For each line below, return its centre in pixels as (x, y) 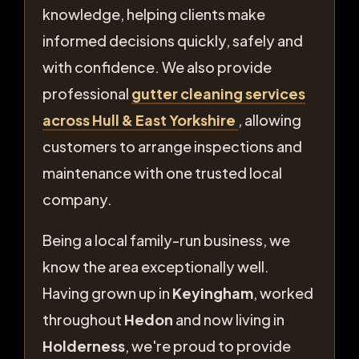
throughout (83, 319)
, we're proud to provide (208, 346)
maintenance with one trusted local (162, 173)
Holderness (84, 346)
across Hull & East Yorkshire (140, 120)
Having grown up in (107, 293)
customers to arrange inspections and (172, 146)
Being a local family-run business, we (166, 240)
